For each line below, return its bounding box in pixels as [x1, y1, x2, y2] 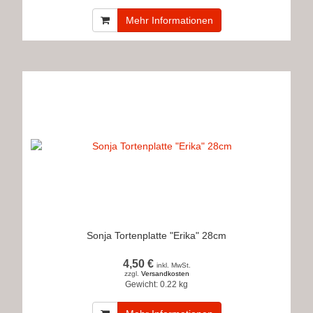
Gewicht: [125, 279, 158, 289]
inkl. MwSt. [156, 261, 191, 269]
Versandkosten [140, 270, 189, 277]
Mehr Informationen [125, 15, 213, 26]
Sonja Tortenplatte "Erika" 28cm [87, 230, 226, 241]
